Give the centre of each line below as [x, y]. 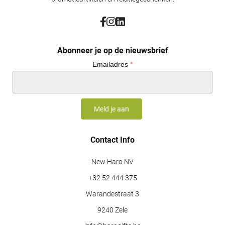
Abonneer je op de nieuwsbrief [113, 50]
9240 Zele [113, 210]
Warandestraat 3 [113, 194]
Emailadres [111, 64]
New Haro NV [113, 162]
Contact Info [113, 140]
